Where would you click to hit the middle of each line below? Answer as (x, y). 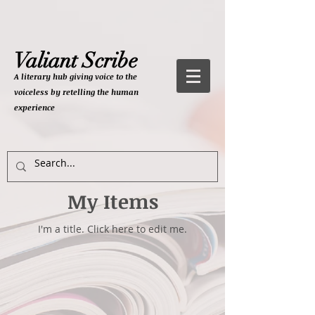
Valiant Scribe (76, 61)
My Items (112, 201)
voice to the (116, 76)
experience (34, 107)
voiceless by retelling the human (76, 92)
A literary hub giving (54, 76)
